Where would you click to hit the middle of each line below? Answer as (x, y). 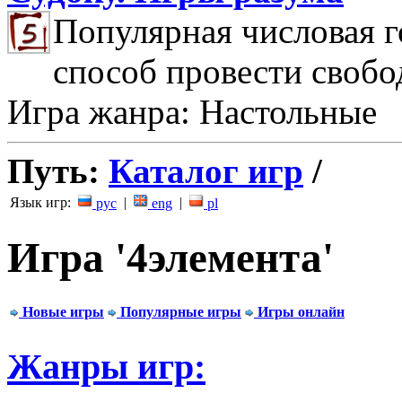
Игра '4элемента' (170, 258)
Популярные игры (181, 311)
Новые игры (63, 311)
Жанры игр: (106, 366)
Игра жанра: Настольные (192, 112)
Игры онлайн (301, 311)
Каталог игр (206, 171)
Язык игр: (42, 202)
